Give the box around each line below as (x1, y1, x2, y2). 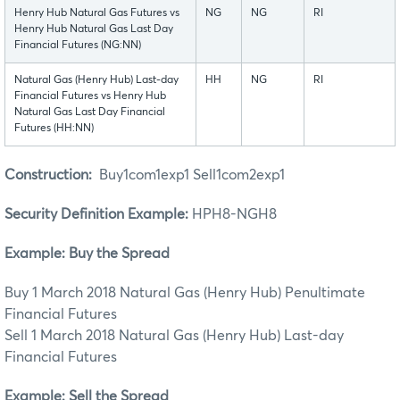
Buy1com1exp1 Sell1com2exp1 (99, 167, 285, 182)
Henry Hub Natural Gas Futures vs (14, 7, 179, 19)
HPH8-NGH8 (188, 206, 277, 221)
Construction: (4, 167, 99, 182)
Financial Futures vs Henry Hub (14, 90, 166, 102)
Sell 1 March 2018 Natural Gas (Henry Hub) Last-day (4, 328, 344, 343)
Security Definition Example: (4, 206, 188, 221)
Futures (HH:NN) (14, 122, 94, 134)
